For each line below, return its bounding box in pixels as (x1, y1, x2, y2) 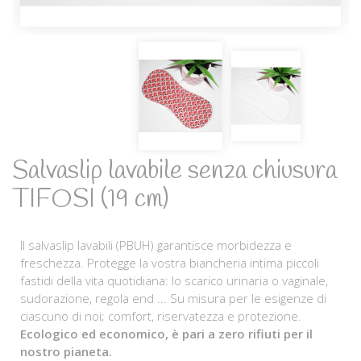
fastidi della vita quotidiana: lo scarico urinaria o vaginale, (20, 272, 328, 288)
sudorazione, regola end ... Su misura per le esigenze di (20, 289, 326, 306)
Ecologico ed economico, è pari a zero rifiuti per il (20, 325, 313, 342)
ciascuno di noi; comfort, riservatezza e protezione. (20, 307, 301, 324)
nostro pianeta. (20, 342, 112, 359)
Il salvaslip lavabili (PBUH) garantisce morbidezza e (20, 236, 292, 253)
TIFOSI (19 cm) (12, 181, 168, 217)
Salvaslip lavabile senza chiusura (12, 153, 337, 189)
